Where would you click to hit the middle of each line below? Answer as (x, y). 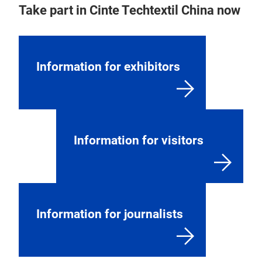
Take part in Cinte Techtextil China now (130, 10)
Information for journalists (110, 214)
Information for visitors (139, 140)
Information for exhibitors (108, 66)
